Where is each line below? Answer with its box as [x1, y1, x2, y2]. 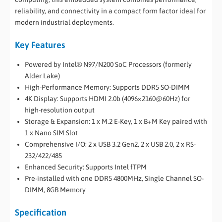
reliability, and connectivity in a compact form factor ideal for [15, 7, 206, 15]
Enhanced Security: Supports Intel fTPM [25, 163, 147, 171]
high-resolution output [25, 106, 95, 114]
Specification [15, 207, 66, 218]
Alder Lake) [25, 71, 60, 80]
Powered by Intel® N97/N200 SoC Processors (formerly [25, 60, 192, 68]
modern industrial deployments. [15, 18, 114, 27]
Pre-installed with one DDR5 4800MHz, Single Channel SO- [25, 174, 204, 182]
